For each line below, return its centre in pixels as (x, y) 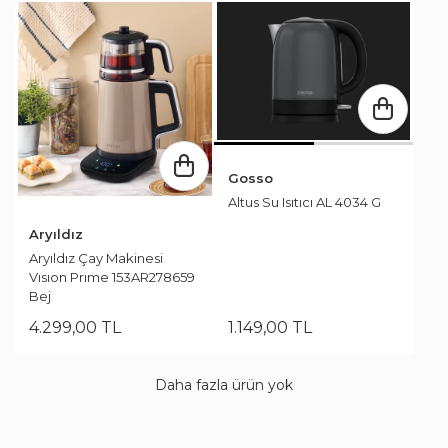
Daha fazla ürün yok (224, 384)
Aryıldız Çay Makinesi (96, 257)
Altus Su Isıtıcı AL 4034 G (304, 201)
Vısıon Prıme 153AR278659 (112, 276)
